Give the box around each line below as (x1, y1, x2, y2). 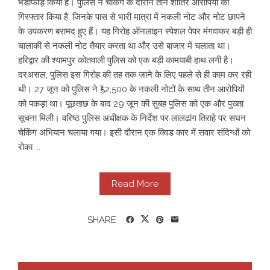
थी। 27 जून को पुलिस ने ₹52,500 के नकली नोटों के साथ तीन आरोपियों (18, 83, 244, 95)
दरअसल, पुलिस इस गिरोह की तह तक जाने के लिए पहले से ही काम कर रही (18, 69, 251, 80)
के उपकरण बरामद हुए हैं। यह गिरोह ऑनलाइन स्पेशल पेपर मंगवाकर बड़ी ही (18, 25, 252, 37)
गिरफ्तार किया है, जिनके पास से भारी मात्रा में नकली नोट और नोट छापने (18, 11, 245, 22)
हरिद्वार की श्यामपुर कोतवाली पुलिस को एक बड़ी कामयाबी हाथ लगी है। (18, 54, 234, 66)
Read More (111, 178, 159, 189)
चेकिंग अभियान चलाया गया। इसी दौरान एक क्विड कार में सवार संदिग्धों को (18, 127, 250, 138)
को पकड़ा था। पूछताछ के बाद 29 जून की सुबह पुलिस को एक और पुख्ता (18, 98, 243, 109)
